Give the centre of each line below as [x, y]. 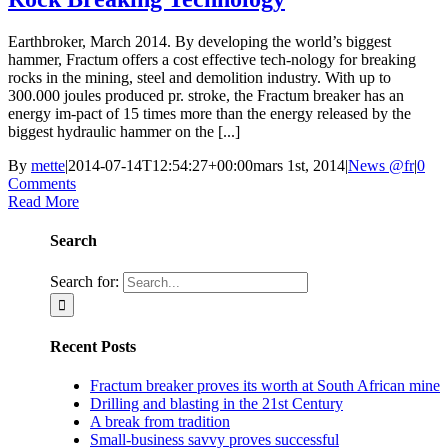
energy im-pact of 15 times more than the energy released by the [209, 114]
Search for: [84, 281]
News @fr [381, 166]
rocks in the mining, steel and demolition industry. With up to [199, 78]
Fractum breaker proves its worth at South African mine [265, 386]
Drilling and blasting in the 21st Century [216, 404]
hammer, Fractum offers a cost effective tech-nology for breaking [212, 60]
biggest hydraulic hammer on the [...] [124, 132]
